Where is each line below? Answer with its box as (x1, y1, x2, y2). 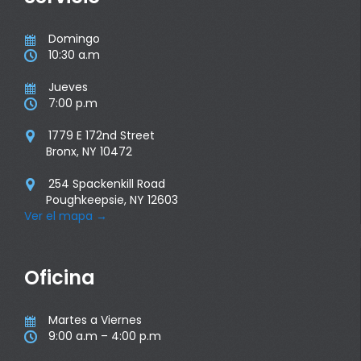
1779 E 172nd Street (45, 127, 155, 143)
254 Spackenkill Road (45, 175, 165, 192)
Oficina (24, 263, 95, 291)
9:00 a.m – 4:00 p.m (48, 327, 161, 344)
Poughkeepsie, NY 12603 (46, 191, 178, 208)
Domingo (48, 30, 100, 47)
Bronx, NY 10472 (46, 143, 132, 160)
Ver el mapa (24, 207, 93, 224)
